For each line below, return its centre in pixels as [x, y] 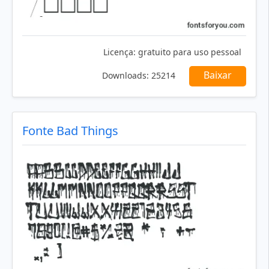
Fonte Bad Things [70, 131]
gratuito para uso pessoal [189, 52]
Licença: [119, 52]
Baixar [218, 75]
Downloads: [125, 76]
